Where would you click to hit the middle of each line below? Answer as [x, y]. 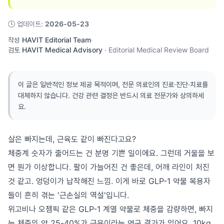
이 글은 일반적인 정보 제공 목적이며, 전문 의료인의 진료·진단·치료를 [113, 84]
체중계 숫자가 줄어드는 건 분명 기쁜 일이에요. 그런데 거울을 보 [111, 153]
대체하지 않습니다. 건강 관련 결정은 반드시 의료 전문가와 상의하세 [111, 95]
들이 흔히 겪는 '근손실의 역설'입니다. [68, 195]
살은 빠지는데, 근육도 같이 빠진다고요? [72, 139]
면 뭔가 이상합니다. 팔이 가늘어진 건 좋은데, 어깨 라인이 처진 [109, 167]
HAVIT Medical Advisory [62, 50]
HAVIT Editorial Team [56, 40]
